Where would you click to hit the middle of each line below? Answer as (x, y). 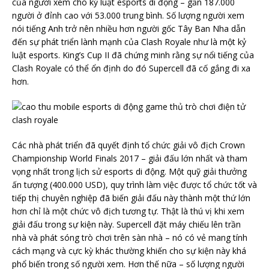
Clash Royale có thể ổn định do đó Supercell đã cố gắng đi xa (131, 68)
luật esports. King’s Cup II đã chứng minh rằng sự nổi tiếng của (133, 55)
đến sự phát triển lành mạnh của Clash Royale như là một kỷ (129, 42)
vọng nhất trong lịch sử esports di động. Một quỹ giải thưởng (129, 171)
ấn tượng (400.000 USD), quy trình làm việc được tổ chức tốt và (134, 185)
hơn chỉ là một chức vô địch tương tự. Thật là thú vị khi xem (128, 211)
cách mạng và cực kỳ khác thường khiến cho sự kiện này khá (129, 251)
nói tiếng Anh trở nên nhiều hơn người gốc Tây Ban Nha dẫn (129, 29)
